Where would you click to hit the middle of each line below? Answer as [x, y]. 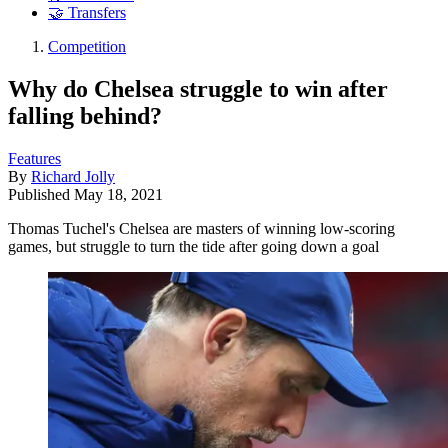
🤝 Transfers [87, 13]
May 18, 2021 [118, 194]
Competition [87, 47]
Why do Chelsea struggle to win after [198, 88]
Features [34, 158]
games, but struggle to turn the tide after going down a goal [193, 246]
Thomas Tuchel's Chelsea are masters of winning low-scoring [201, 228]
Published [41, 194]
